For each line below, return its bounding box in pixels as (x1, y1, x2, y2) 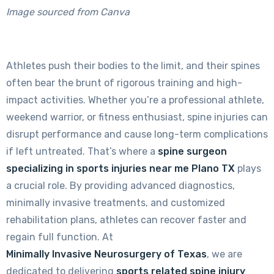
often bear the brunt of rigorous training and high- (6, 76, 242, 89)
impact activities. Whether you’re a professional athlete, (6, 94, 264, 106)
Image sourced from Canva (6, 6, 130, 18)
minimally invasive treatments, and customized (6, 196, 225, 209)
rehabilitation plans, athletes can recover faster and (6, 213, 246, 226)
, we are (207, 248, 242, 260)
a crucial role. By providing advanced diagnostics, (6, 179, 235, 191)
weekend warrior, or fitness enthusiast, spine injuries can (6, 111, 268, 123)
